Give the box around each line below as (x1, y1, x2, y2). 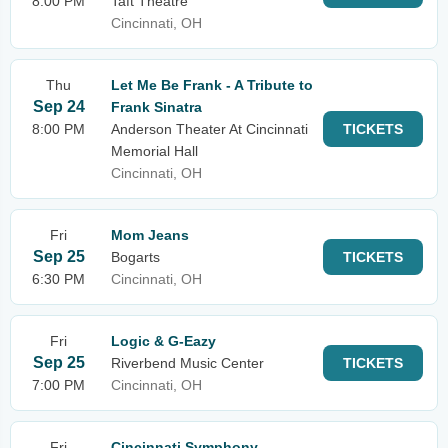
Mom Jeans (111, 227, 189, 243)
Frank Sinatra (111, 99, 202, 115)
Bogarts (111, 249, 160, 265)
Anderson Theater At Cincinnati (111, 121, 308, 137)
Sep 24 (32, 98, 85, 115)
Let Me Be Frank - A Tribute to (111, 77, 313, 93)
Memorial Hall (111, 143, 198, 159)
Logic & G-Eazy (111, 333, 216, 349)
